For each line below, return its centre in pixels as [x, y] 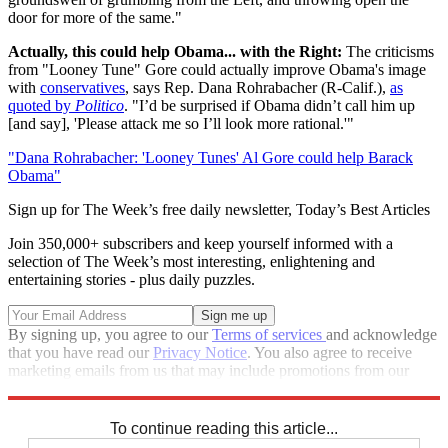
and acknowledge [381, 334]
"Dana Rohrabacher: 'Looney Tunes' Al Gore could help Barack [210, 157]
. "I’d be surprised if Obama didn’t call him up [269, 105]
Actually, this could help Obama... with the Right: [175, 51]
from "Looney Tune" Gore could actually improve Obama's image [217, 69]
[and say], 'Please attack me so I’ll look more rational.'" [181, 123]
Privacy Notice [200, 352]
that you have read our [80, 352]
